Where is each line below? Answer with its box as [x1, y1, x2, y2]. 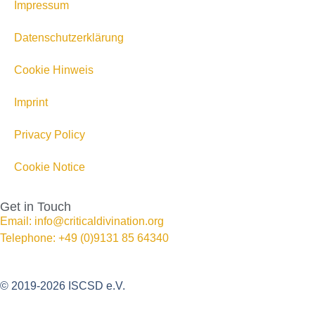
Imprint [14, 96, 48, 108]
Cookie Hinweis [14, 63, 94, 76]
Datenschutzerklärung [14, 31, 124, 44]
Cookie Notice [14, 160, 85, 173]
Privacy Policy [14, 128, 85, 141]
